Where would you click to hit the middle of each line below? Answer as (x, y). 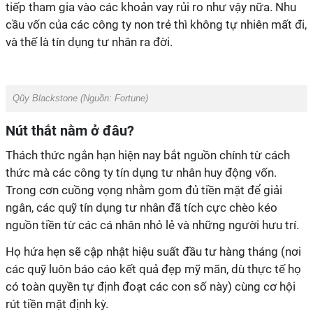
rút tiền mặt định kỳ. (57, 304)
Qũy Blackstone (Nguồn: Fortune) (80, 98)
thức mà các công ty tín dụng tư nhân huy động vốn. (141, 173)
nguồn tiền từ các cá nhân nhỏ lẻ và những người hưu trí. (152, 225)
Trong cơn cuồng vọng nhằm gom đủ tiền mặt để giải (144, 190)
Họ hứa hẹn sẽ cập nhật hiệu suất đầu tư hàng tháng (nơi (153, 252)
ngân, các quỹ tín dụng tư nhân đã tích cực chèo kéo (141, 208)
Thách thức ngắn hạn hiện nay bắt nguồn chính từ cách (148, 155)
